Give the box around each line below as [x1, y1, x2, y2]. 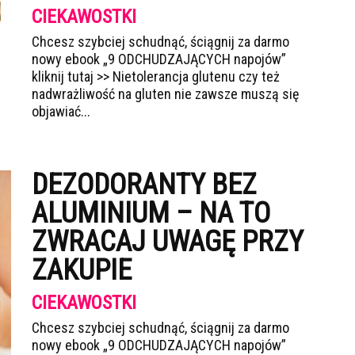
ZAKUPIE [32, 254, 132, 287]
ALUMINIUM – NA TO [32, 197, 270, 230]
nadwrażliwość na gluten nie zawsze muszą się [32, 86, 299, 102]
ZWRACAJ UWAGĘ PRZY [32, 225, 303, 258]
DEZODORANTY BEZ [32, 168, 257, 201]
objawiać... [32, 103, 90, 120]
